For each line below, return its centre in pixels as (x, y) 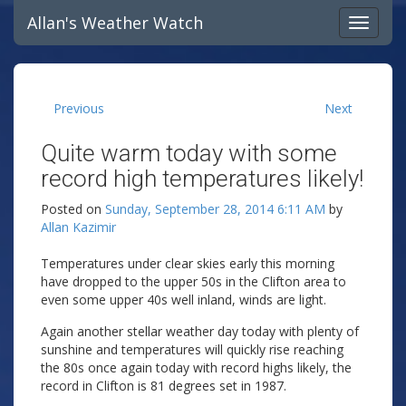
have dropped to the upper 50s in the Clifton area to (193, 281)
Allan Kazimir (78, 227)
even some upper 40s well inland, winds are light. (184, 300)
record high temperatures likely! (202, 179)
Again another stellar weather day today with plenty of (200, 331)
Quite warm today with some (189, 153)
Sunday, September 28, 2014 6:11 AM (215, 209)
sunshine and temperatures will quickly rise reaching (192, 349)
